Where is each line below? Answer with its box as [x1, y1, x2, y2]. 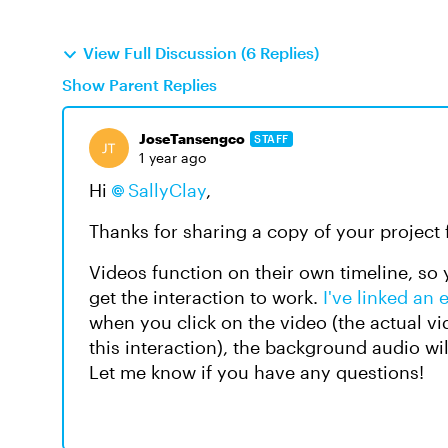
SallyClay [128, 179, 206, 201]
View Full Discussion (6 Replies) [83, 43, 319, 62]
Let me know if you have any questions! [89, 361, 424, 383]
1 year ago [139, 149, 206, 166]
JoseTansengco [139, 130, 245, 147]
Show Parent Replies [62, 75, 217, 94]
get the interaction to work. [89, 286, 323, 308]
